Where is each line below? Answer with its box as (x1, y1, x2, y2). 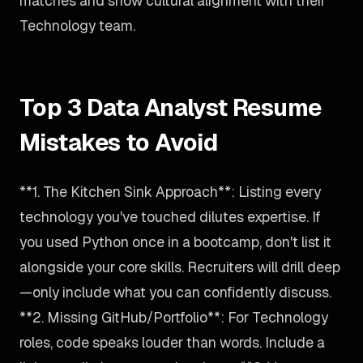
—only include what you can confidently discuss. (19, 283, 331, 301)
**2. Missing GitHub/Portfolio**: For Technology (19, 308, 328, 327)
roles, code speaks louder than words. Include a (19, 333, 325, 352)
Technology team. (19, 16, 135, 35)
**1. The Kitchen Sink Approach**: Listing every (19, 182, 321, 201)
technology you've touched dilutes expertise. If (19, 207, 321, 226)
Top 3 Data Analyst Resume (19, 92, 322, 122)
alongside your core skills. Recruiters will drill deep (19, 258, 340, 276)
